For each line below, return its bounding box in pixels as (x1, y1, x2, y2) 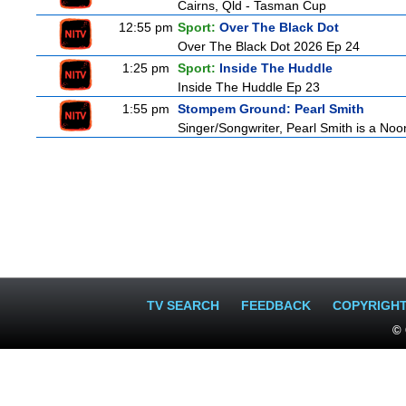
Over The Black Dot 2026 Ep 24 (178, 39, 360, 53)
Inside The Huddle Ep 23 (178, 80, 320, 94)
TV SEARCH (147, 298, 219, 313)
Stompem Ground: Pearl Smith (178, 101, 364, 116)
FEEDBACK (241, 298, 311, 313)
